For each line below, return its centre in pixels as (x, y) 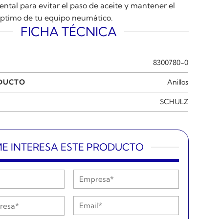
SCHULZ (174, 101)
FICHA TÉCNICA (69, 32)
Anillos (178, 82)
